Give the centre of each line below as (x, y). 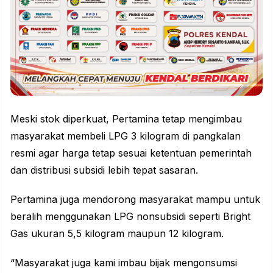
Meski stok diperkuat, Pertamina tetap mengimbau (126, 119)
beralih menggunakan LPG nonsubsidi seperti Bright (130, 216)
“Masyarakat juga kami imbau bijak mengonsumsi (124, 262)
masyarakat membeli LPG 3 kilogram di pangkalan (126, 136)
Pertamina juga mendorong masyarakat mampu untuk (135, 199)
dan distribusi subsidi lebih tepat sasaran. (104, 170)
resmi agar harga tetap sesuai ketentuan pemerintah (131, 153)
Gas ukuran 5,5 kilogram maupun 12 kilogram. (117, 233)
